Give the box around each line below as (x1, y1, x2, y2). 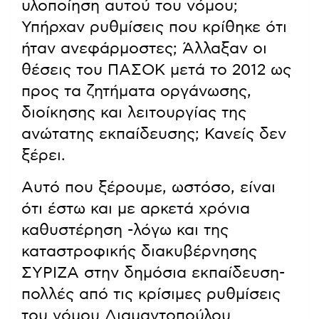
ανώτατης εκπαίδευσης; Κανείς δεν (21, 126, 286, 142)
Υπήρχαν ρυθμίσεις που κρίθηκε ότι (21, 19, 287, 36)
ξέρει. (21, 147, 66, 164)
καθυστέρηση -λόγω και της (21, 222, 229, 239)
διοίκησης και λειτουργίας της (21, 105, 246, 121)
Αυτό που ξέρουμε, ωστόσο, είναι (21, 179, 276, 196)
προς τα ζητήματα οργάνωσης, (21, 83, 251, 100)
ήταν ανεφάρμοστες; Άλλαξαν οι (21, 41, 267, 57)
